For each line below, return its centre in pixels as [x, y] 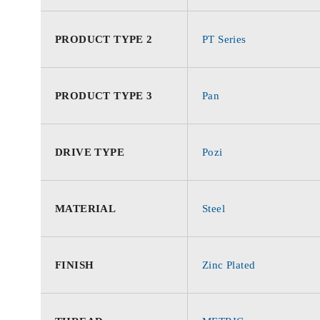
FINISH [75, 265]
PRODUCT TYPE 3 [104, 96]
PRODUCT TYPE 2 [104, 39]
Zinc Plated [229, 265]
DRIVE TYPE [90, 152]
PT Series [224, 39]
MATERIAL [86, 209]
